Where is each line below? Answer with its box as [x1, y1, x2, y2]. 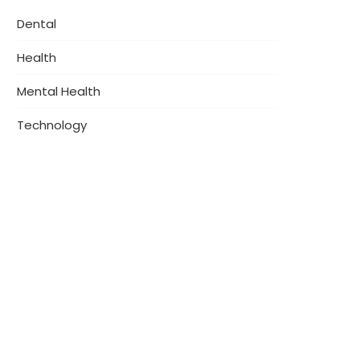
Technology [17, 116, 87, 133]
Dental [17, 14, 56, 32]
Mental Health [17, 82, 100, 100]
